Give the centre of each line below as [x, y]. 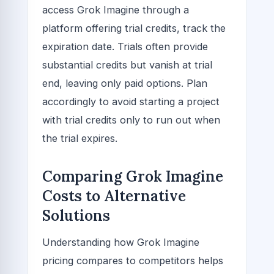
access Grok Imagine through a [116, 9]
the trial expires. [80, 138]
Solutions [76, 215]
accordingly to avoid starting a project [131, 101]
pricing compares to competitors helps [133, 261]
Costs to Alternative [114, 196]
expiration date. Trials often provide [125, 46]
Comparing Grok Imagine [133, 176]
